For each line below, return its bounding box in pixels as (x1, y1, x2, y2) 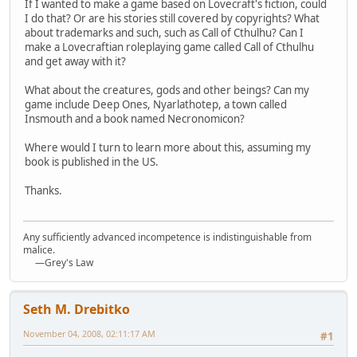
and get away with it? (25, 53, 126, 69)
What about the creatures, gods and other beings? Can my (25, 82, 309, 97)
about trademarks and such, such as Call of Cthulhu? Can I (25, 25, 304, 40)
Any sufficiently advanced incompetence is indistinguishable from (23, 230, 312, 245)
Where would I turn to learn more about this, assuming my (25, 139, 311, 155)
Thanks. (25, 182, 65, 198)
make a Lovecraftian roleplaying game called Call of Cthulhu (25, 39, 314, 54)
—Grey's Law (23, 256, 93, 270)
